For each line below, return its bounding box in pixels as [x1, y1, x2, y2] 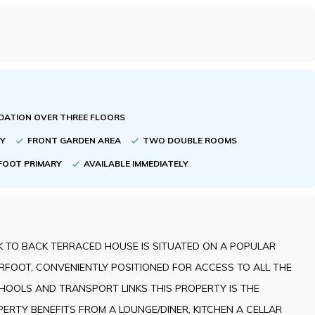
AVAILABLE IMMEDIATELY [84, 157, 191, 169]
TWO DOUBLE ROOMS [143, 134, 239, 146]
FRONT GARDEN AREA [27, 134, 123, 146]
